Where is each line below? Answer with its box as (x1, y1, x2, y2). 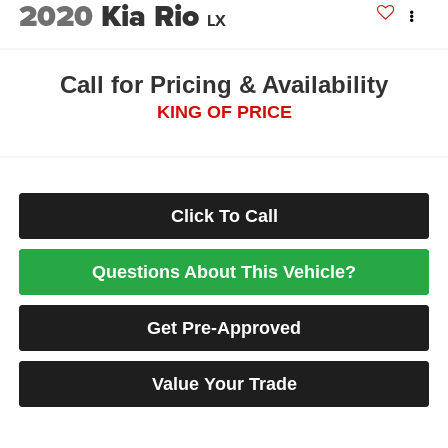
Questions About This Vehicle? (92, 262, 356, 283)
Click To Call (170, 206, 278, 227)
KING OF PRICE (156, 102, 292, 123)
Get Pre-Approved (147, 318, 301, 339)
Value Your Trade (151, 374, 297, 395)
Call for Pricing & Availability (60, 71, 388, 99)
